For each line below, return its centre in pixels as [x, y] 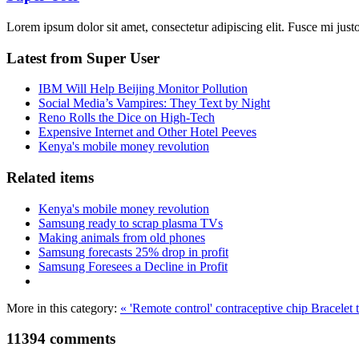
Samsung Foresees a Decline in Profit [133, 266]
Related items [50, 178]
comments [81, 339]
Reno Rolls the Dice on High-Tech [127, 118]
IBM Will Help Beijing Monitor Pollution [143, 89]
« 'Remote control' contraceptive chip [216, 308]
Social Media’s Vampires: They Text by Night [154, 103]
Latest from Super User [83, 58]
